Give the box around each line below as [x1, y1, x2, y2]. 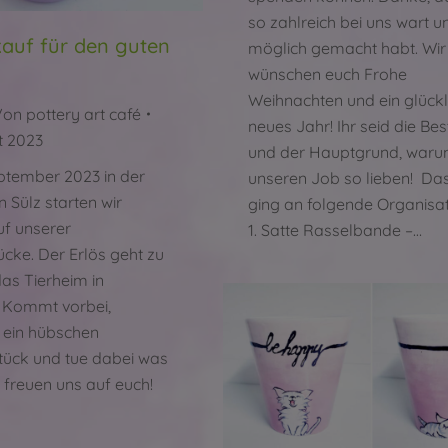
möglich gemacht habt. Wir [248, 38, 446, 59]
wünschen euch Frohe [248, 64, 407, 85]
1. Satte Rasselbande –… [248, 220, 422, 241]
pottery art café [26, 104, 141, 125]
